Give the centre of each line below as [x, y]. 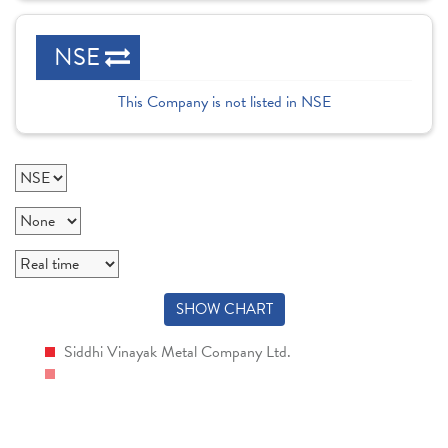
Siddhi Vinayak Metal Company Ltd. [175, 352]
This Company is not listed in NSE [224, 102]
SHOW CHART [224, 309]
